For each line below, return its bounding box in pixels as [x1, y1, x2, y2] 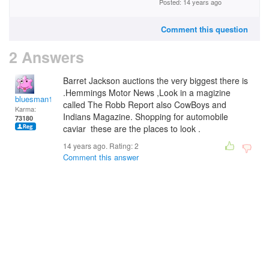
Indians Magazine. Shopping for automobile [63, 110, 228, 122]
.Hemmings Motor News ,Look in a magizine [63, 86, 231, 98]
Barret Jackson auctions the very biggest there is [63, 74, 248, 86]
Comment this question [161, 23, 248, 35]
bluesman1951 [15, 93, 65, 104]
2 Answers [9, 46, 84, 68]
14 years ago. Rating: [63, 141, 134, 151]
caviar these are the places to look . [63, 122, 201, 134]
